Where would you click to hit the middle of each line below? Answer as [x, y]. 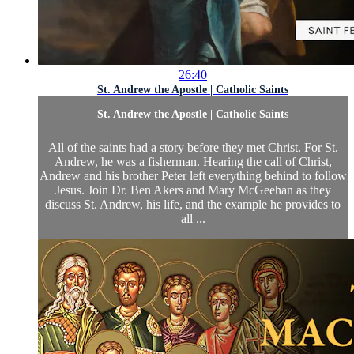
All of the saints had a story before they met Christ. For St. [193, 148]
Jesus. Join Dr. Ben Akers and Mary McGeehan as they [193, 190]
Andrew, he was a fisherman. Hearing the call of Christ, [193, 162]
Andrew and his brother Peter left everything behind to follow [193, 176]
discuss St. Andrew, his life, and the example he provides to [193, 205]
